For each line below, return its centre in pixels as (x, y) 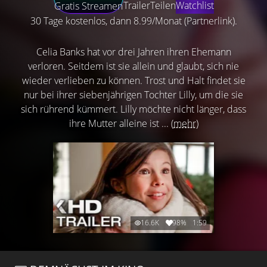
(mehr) (184, 123)
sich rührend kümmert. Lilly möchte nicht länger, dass (133, 109)
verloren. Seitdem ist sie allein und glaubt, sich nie (133, 66)
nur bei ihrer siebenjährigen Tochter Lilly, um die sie (133, 95)
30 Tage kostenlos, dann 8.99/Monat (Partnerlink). (133, 21)
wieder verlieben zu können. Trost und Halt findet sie (133, 80)
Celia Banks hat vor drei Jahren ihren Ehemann (133, 52)
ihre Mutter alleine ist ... (120, 123)
